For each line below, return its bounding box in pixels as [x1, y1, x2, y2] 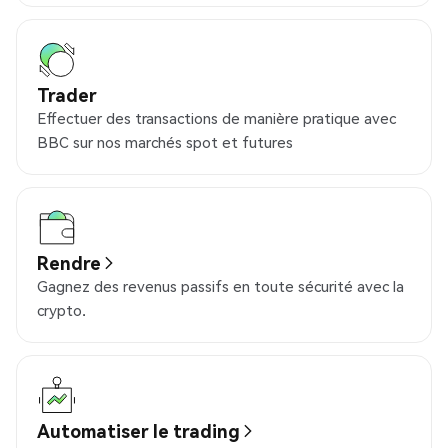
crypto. [37, 300, 86, 321]
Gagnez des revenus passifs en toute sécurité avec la [37, 276, 404, 297]
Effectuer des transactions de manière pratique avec [37, 108, 396, 129]
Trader [37, 83, 97, 107]
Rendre [37, 251, 101, 275]
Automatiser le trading [37, 419, 240, 443]
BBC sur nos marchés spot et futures [37, 132, 293, 153]
